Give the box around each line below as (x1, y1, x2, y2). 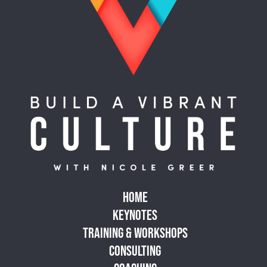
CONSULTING (109, 242, 161, 259)
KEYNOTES (113, 206, 157, 223)
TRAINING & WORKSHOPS (82, 224, 188, 241)
